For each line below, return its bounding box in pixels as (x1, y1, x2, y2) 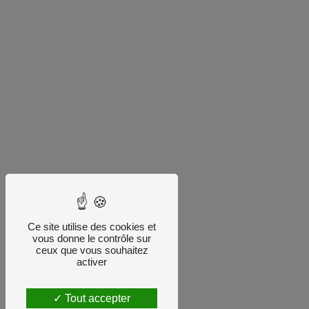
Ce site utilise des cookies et (28, 221, 156, 232)
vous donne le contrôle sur (32, 232, 151, 244)
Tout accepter (62, 292, 130, 304)
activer (77, 256, 107, 268)
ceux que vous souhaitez (35, 244, 148, 256)
